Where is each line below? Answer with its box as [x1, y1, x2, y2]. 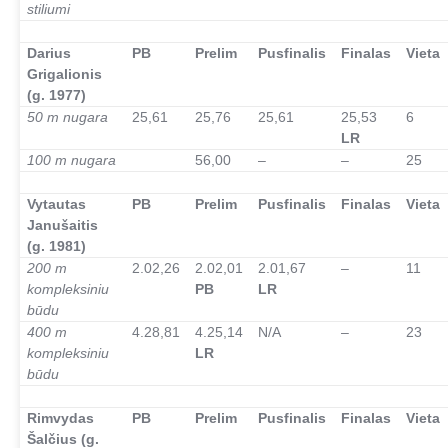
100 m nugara [27, 152, 117, 168]
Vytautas [27, 196, 87, 212]
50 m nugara [27, 109, 109, 125]
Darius [27, 45, 72, 61]
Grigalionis [27, 66, 103, 82]
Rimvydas [27, 410, 95, 426]
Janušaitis [27, 217, 99, 233]
